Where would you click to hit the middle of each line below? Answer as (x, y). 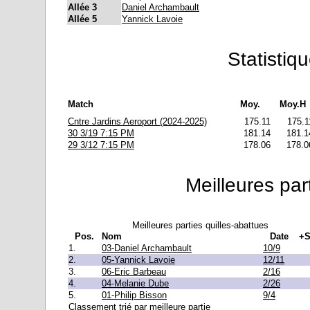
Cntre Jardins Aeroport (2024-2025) (137, 121)
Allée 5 (82, 19)
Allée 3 (82, 7)
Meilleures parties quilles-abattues (200, 225)
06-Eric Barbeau (134, 271)
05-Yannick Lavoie (138, 259)
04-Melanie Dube (135, 283)
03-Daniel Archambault (147, 248)
